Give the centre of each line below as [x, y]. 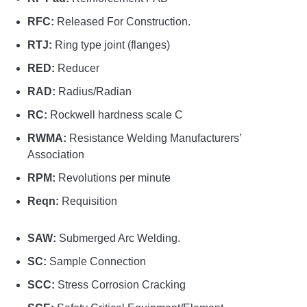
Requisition [88, 201]
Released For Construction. [122, 22]
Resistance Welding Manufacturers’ [154, 138]
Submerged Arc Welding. [118, 238]
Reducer [77, 69]
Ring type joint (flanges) [111, 45]
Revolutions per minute [113, 178]
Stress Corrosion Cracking [120, 285]
